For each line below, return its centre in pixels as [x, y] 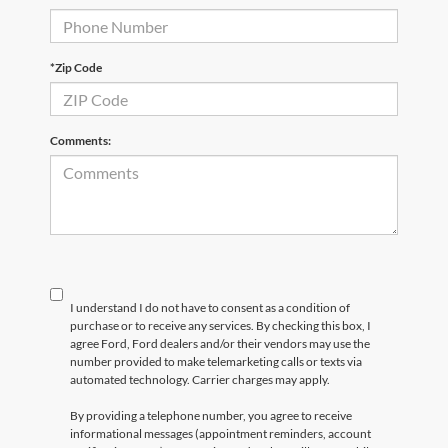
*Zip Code [76, 68]
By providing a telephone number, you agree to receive [211, 416]
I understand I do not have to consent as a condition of [210, 308]
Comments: [80, 141]
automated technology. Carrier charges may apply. [200, 380]
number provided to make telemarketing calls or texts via [216, 362]
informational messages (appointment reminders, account [220, 434]
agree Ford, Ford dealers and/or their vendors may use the [220, 344]
